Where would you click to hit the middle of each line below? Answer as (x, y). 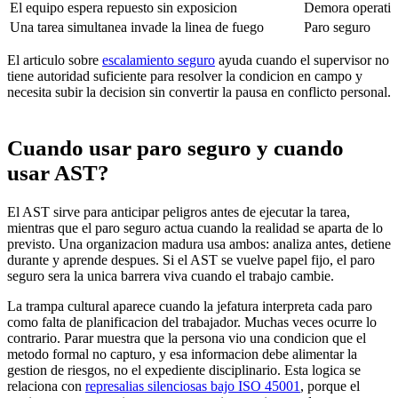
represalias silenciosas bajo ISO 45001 (193, 386)
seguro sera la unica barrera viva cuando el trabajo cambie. (171, 276)
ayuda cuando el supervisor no (302, 60)
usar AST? (58, 173)
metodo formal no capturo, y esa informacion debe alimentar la (182, 354)
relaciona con (46, 386)
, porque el (330, 386)
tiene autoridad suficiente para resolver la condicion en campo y (185, 76)
